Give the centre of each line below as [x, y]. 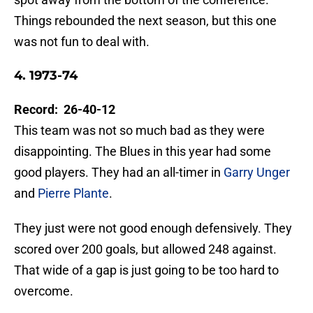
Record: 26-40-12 [65, 110]
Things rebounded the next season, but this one [145, 21]
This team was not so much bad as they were [139, 131]
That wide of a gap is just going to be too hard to [146, 270]
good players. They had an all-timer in [119, 173]
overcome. [44, 291]
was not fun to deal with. [82, 42]
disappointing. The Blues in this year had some [143, 152]
